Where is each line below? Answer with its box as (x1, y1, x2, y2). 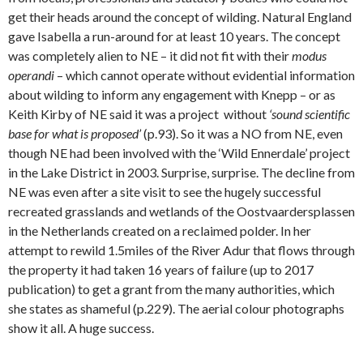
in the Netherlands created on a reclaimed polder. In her (8, 223, 311, 239)
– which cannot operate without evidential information (54, 67, 355, 83)
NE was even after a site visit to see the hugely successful (8, 184, 321, 200)
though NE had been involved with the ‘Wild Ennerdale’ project (8, 145, 350, 161)
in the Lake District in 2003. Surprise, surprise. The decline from (8, 164, 355, 181)
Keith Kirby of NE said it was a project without (8, 106, 269, 122)
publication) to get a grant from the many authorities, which (8, 281, 335, 297)
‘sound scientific (269, 106, 350, 122)
